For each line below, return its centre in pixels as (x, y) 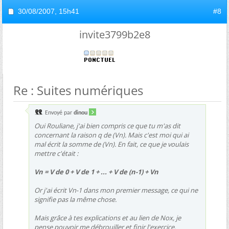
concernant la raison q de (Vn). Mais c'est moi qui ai (111, 135)
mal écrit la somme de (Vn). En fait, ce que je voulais (111, 144)
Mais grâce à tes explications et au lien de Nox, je (108, 217)
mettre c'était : (56, 153)
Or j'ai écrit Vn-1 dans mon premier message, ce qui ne (116, 190)
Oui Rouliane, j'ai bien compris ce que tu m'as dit (107, 125)
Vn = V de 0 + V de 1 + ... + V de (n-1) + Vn (96, 171)
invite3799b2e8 (114, 34)
